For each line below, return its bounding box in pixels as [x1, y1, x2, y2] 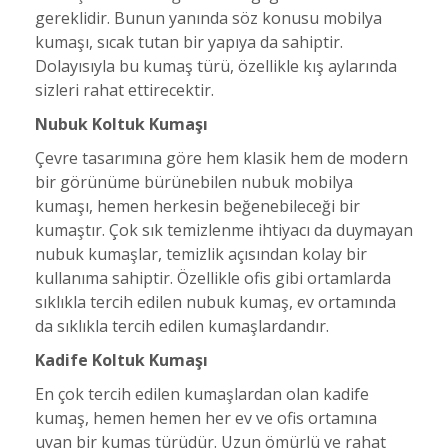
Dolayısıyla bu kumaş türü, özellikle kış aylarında [35, 55, 397, 77]
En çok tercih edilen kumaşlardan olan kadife [35, 383, 369, 405]
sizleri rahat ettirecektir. [35, 79, 214, 101]
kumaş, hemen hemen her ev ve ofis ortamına [35, 407, 377, 429]
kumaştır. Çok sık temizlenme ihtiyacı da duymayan [35, 219, 413, 241]
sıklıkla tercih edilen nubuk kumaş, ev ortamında [35, 291, 396, 313]
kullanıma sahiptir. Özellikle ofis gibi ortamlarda [35, 267, 391, 289]
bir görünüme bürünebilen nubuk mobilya [35, 171, 353, 193]
